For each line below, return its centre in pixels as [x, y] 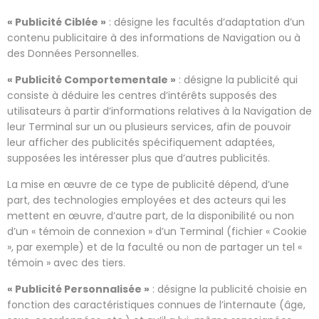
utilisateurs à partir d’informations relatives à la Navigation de [159, 111]
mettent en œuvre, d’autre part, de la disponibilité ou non [151, 215]
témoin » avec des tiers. [66, 262]
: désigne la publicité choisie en [228, 289]
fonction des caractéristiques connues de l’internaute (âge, [156, 304]
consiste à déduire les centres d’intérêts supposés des [142, 95]
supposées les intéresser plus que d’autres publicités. [138, 158]
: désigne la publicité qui [237, 79]
